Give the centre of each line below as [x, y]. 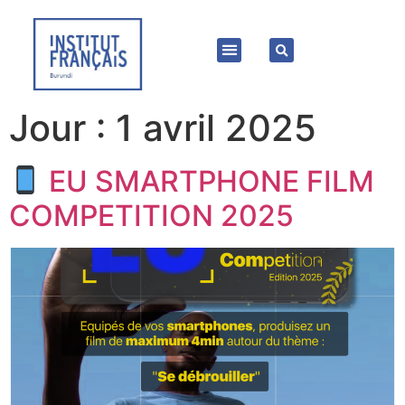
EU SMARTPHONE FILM [208, 181]
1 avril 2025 [216, 128]
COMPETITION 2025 [151, 216]
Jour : [62, 128]
